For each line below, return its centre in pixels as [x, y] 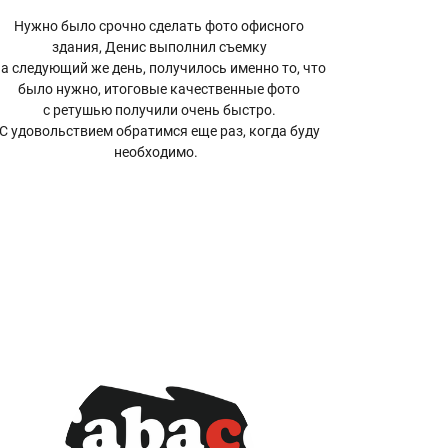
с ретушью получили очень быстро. [159, 110]
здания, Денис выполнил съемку [159, 47]
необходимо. [159, 152]
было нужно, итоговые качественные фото [159, 89]
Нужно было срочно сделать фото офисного [159, 26]
